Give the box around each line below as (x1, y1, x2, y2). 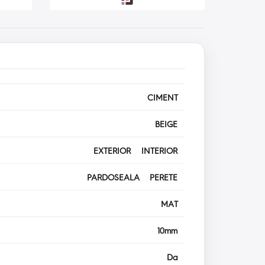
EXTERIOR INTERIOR (93, 145, 185, 156)
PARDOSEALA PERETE (87, 172, 185, 183)
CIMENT (147, 92, 185, 103)
